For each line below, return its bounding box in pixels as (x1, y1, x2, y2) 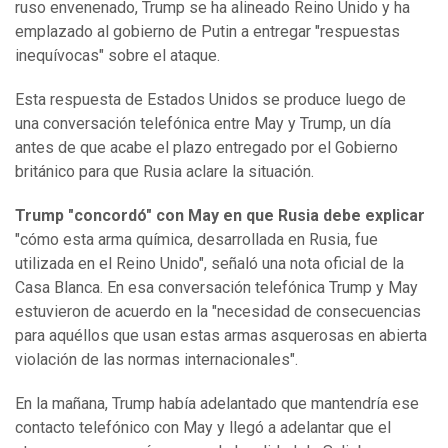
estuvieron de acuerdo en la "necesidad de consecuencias (15, 302, 421, 322)
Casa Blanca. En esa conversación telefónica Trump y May (15, 278, 418, 298)
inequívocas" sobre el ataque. (15, 46, 224, 66)
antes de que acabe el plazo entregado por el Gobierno (15, 138, 398, 158)
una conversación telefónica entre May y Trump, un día (15, 114, 391, 134)
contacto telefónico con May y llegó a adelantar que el (15, 418, 391, 438)
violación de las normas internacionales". (15, 350, 298, 370)
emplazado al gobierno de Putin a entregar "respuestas (15, 22, 400, 42)
